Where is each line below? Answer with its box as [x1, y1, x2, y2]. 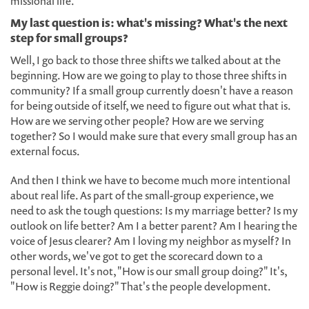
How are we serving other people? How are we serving [10, 113, 263, 128]
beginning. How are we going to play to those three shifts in [10, 68, 287, 83]
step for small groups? [10, 30, 128, 46]
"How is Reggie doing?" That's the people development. [10, 279, 271, 294]
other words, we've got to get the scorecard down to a [10, 248, 263, 263]
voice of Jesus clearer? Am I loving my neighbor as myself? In [10, 233, 291, 248]
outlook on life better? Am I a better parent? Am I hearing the [10, 218, 297, 233]
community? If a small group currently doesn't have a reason [10, 83, 293, 98]
